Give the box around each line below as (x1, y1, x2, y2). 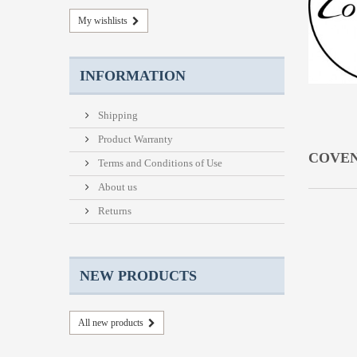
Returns (96, 204, 131, 217)
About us (96, 180, 137, 193)
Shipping (96, 108, 138, 121)
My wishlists (78, 14, 127, 26)
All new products (78, 316, 143, 328)
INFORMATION (80, 67, 186, 84)
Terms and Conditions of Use (96, 156, 222, 169)
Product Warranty (96, 132, 173, 145)
